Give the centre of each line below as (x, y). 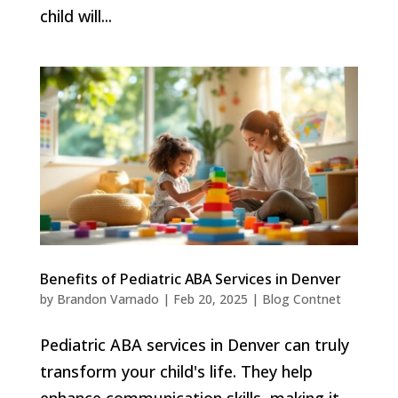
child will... (76, 16)
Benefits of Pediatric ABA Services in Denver (190, 279)
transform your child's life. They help (176, 372)
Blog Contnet (301, 299)
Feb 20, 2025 (210, 299)
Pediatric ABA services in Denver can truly (194, 345)
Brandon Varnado (107, 299)
